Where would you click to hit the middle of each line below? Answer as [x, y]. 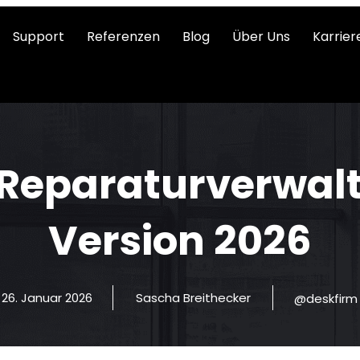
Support [39, 37]
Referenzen [124, 37]
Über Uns [262, 37]
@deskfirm [326, 298]
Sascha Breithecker [193, 297]
